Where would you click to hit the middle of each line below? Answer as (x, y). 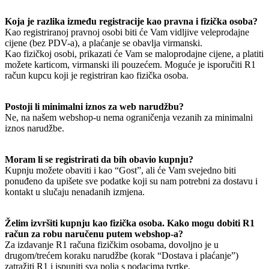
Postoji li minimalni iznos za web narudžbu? (94, 107)
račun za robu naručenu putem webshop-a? (94, 234)
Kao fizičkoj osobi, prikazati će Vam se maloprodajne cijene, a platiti (134, 54)
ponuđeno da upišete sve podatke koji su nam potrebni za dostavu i (131, 181)
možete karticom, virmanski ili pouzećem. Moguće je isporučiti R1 (130, 65)
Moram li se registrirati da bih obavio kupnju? (99, 159)
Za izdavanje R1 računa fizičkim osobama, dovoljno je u (112, 245)
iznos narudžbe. (35, 128)
